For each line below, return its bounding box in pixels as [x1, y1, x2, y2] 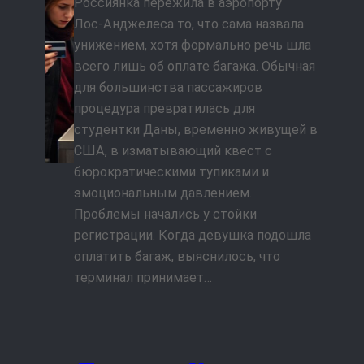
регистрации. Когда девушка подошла [74, 227, 312, 244]
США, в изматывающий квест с [74, 143, 273, 159]
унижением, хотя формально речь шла [74, 37, 312, 54]
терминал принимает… [74, 270, 213, 286]
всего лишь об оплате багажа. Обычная [74, 58, 316, 75]
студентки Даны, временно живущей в [74, 122, 318, 138]
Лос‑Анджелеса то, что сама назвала [74, 16, 305, 32]
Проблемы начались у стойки [74, 206, 258, 223]
